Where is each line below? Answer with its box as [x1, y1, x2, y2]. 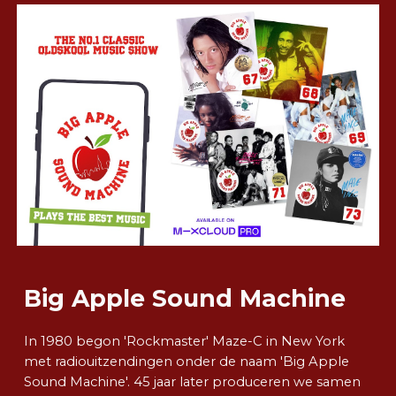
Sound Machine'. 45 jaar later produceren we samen [24, 374, 362, 391]
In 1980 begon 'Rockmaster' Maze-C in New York [24, 333, 346, 350]
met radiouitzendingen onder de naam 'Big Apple [24, 354, 350, 370]
